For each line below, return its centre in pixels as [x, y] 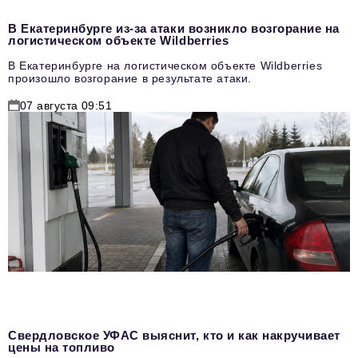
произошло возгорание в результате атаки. [130, 79]
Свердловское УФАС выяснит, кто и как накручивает [174, 336]
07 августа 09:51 [66, 106]
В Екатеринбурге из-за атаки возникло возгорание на [174, 29]
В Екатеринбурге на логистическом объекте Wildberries [165, 66]
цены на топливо [62, 348]
